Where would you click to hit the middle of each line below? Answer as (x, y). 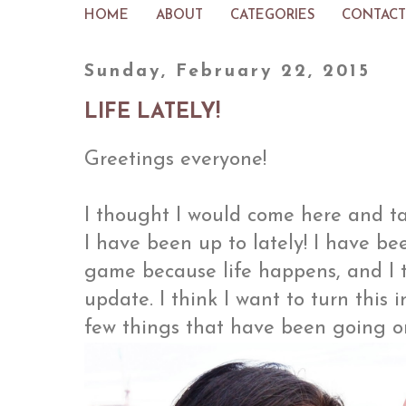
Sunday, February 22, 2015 (227, 72)
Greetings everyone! (175, 160)
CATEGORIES (272, 16)
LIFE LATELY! (152, 113)
